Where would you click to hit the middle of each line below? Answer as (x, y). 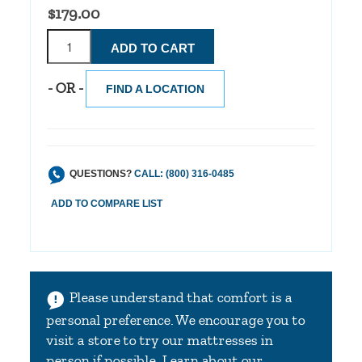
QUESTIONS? (102, 173)
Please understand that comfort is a (181, 297)
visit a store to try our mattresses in (160, 340)
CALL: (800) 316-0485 (185, 173)
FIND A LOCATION (156, 88)
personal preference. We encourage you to (176, 320)
